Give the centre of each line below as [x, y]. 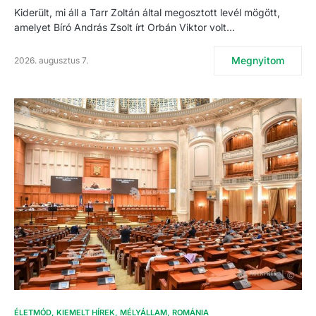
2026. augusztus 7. [51, 61]
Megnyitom [258, 61]
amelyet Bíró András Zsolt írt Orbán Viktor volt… [124, 28]
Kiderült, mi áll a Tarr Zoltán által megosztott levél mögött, [147, 13]
